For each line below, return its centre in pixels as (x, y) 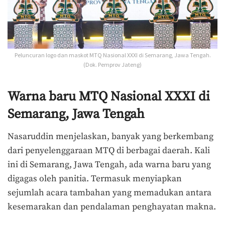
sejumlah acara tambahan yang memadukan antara (109, 193)
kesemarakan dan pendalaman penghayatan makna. (112, 207)
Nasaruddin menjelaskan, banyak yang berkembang (110, 136)
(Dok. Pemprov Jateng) (113, 65)
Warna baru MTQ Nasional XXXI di (109, 96)
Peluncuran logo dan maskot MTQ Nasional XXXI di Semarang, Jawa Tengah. (113, 55)
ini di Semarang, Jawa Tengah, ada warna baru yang (109, 164)
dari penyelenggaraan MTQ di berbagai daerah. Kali (109, 150)
